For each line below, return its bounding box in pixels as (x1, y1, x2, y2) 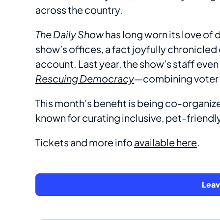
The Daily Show (35, 28, 104, 41)
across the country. (35, 3, 123, 16)
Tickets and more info (35, 136, 134, 149)
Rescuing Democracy (35, 72, 134, 85)
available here (134, 136, 197, 149)
